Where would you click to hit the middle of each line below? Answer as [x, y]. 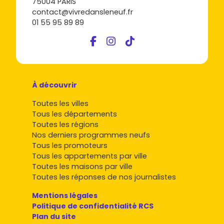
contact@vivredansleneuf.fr [82, 12]
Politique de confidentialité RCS [93, 206]
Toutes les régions [65, 124]
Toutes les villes [60, 103]
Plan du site [54, 216]
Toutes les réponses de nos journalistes [104, 177]
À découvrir [54, 85]
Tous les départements [74, 114]
